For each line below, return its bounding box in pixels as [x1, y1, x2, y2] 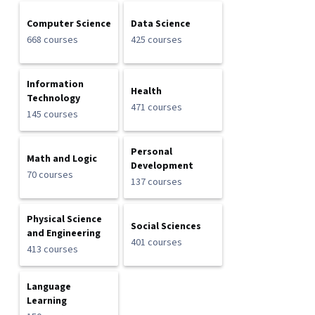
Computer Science [27, 17, 111, 31]
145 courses [27, 108, 78, 122]
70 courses [27, 168, 73, 182]
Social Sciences [131, 219, 201, 233]
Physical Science [27, 212, 102, 226]
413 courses [27, 243, 78, 257]
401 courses [131, 236, 182, 250]
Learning [27, 294, 67, 308]
